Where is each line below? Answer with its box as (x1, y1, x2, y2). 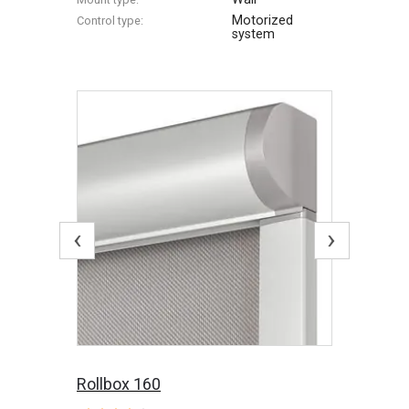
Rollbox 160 (77, 373, 162, 393)
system (232, 26, 276, 42)
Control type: (77, 13, 144, 27)
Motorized (232, 12, 294, 28)
